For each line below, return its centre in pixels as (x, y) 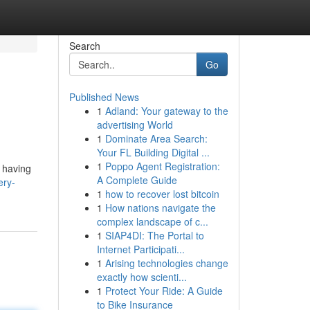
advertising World (135, 125)
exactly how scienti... (142, 277)
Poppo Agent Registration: (162, 166)
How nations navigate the (160, 208)
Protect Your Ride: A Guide (164, 291)
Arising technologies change (166, 263)
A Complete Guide (137, 180)
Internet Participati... (140, 249)
